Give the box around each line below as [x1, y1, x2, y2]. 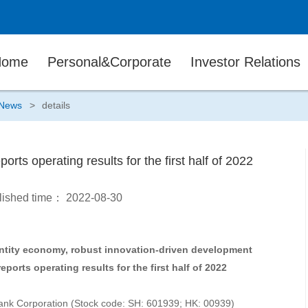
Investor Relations [190, 54, 300, 69]
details [42, 100, 70, 111]
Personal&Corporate [47, 54, 171, 69]
